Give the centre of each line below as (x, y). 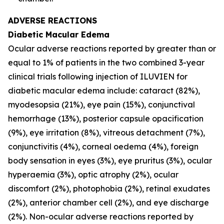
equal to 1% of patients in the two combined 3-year (106, 62)
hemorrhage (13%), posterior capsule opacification (106, 118)
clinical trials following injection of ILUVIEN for (98, 76)
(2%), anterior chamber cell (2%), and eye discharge (108, 202)
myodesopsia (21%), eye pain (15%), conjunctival (101, 104)
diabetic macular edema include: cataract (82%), (104, 90)
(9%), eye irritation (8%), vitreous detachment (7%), (106, 132)
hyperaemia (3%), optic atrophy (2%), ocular (93, 174)
